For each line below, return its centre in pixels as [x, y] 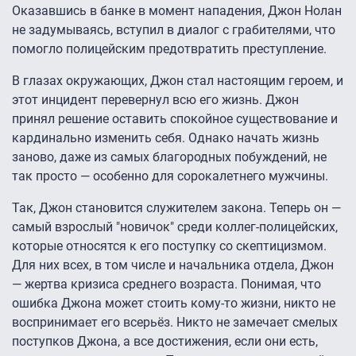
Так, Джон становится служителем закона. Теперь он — [176, 208]
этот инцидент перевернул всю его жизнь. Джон [155, 100]
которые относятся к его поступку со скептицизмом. [169, 246]
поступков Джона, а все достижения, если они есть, [165, 342]
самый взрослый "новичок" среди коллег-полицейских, [175, 227]
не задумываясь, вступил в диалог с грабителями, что [174, 30]
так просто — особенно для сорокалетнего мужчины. [170, 176]
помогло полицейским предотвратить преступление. [171, 49]
